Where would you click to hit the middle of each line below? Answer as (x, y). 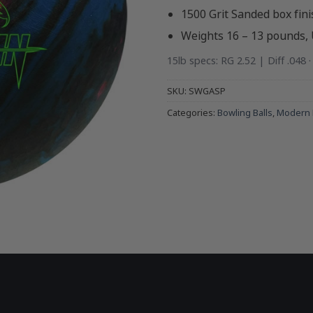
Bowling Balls (245, 112)
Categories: (192, 112)
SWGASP (207, 90)
